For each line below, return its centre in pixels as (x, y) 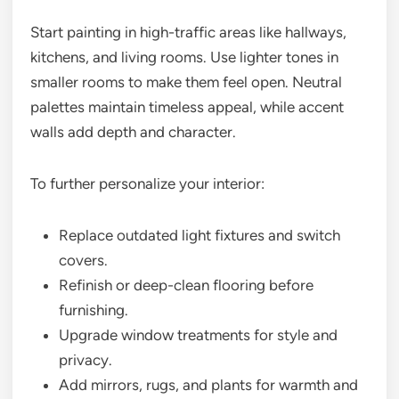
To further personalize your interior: (147, 183)
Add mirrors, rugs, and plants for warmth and (208, 384)
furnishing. (94, 309)
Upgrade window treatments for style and (198, 334)
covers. (83, 260)
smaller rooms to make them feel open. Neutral (186, 81)
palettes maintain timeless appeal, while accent (187, 106)
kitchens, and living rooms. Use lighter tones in (184, 57)
